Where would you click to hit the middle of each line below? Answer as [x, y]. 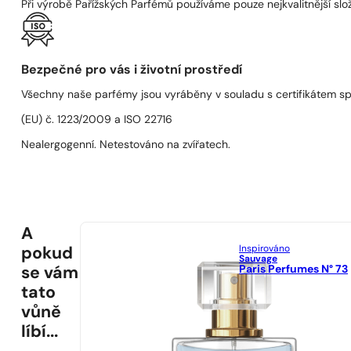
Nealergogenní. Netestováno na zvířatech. [126, 145]
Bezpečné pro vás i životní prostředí [132, 70]
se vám [50, 273]
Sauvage [259, 260]
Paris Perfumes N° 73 [294, 270]
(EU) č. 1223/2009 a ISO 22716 [97, 120]
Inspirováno [265, 250]
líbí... [40, 332]
